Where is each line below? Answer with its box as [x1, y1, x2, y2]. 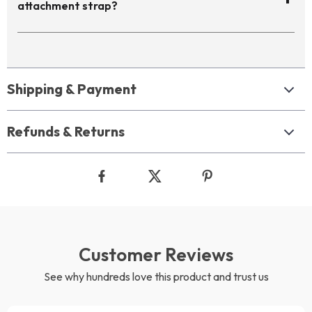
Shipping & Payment [7, 79, 136, 97]
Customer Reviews [79, 242, 233, 266]
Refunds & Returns [7, 122, 125, 140]
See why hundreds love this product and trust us [43, 269, 269, 283]
